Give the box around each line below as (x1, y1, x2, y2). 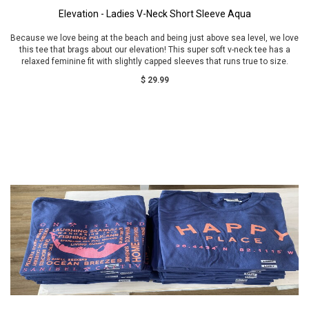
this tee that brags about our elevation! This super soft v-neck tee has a (19, 45, 290, 54)
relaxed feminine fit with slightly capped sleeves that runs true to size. (21, 57, 288, 66)
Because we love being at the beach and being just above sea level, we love (10, 33, 299, 43)
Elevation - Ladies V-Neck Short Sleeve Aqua (58, 8, 251, 19)
